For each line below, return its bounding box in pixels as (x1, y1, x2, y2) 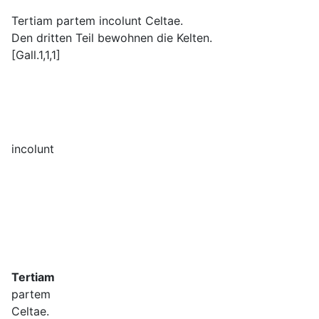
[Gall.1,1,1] (11, 48, 61, 63)
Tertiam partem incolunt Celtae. (11, 14, 183, 28)
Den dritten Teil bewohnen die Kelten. (11, 31, 212, 46)
